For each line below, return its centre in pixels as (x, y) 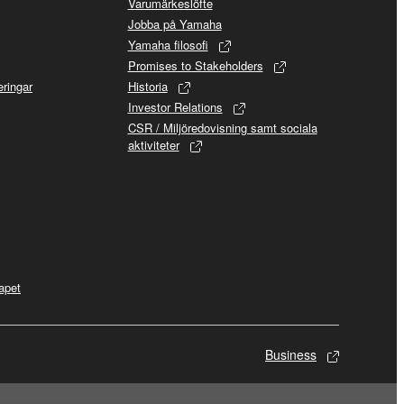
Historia (147, 86)
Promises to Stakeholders (195, 65)
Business (291, 354)
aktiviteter (153, 144)
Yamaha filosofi (168, 44)
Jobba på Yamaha (174, 23)
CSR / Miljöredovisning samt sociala (222, 127)
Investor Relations (175, 106)
